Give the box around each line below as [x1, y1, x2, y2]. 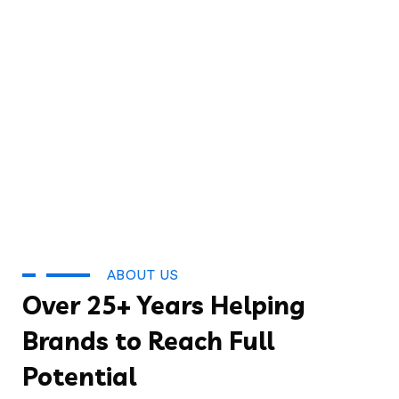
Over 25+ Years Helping [22, 289, 305, 321]
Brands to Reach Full [22, 325, 274, 356]
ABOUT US [107, 266, 179, 283]
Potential [22, 361, 136, 392]
